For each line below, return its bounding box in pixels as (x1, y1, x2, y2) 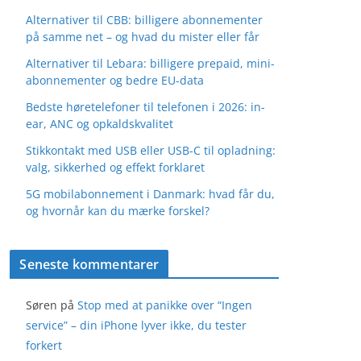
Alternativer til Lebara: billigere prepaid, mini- (26, 56, 276, 71)
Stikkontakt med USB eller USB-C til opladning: (26, 143, 276, 158)
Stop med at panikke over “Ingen (77, 297, 253, 313)
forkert (26, 338, 63, 353)
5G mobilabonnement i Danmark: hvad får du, (26, 186, 276, 201)
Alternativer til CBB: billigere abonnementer (26, 12, 263, 27)
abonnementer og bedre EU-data (26, 73, 205, 88)
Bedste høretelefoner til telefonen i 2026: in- (26, 99, 266, 114)
